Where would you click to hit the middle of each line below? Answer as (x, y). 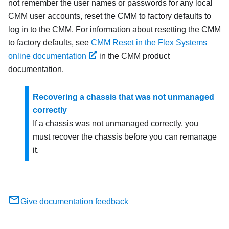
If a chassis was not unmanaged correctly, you (116, 123)
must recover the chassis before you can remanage (125, 136)
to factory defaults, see (50, 42)
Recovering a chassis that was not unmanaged (123, 97)
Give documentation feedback (74, 201)
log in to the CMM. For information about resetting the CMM (114, 29)
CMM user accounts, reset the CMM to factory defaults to (110, 16)
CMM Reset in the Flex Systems (149, 42)
